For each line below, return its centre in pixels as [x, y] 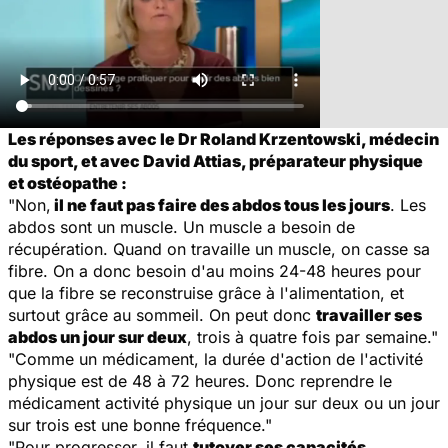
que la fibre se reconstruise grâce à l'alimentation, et [206, 292]
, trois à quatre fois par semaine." [312, 336]
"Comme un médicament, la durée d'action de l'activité [215, 358]
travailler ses [369, 314]
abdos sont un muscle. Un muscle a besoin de [181, 226]
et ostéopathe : [67, 182]
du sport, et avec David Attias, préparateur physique [215, 160]
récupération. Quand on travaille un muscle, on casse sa [219, 248]
